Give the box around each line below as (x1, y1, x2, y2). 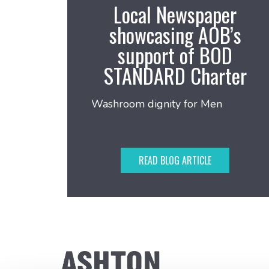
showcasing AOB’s (109, 19, 241, 50)
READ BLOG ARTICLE (139, 153, 212, 168)
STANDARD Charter (103, 60, 247, 91)
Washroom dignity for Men (91, 97, 222, 111)
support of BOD (118, 40, 233, 70)
